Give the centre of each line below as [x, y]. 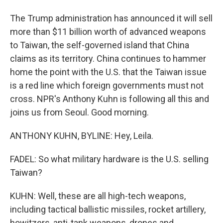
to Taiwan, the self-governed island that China [100, 45]
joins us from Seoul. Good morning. [79, 112]
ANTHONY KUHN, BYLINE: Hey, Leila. [82, 136]
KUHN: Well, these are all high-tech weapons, [98, 196]
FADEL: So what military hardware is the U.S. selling [109, 159]
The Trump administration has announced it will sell [111, 18]
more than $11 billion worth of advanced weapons [108, 32]
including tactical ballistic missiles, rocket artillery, [108, 209]
